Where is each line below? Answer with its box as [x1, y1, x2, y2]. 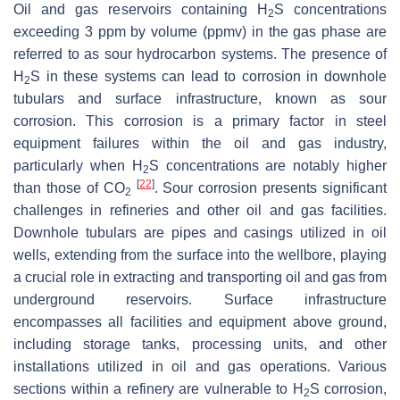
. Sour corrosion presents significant [154, 180, 387, 196]
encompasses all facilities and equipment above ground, [13, 314, 387, 330]
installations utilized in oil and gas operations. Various [13, 359, 387, 375]
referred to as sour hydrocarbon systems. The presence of [13, 46, 387, 62]
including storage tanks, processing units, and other [13, 337, 387, 353]
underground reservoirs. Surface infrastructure [13, 292, 387, 308]
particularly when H [13, 158, 143, 174]
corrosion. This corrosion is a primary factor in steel [13, 113, 387, 129]
